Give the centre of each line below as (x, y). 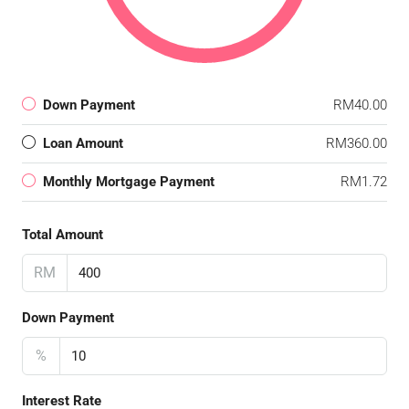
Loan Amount (83, 143)
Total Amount (63, 235)
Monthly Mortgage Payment (129, 182)
